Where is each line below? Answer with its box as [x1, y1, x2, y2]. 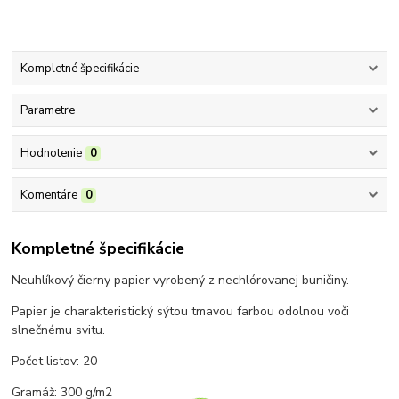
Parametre [20, 102, 75, 119]
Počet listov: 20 [12, 353, 98, 370]
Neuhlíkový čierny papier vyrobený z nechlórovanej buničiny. [12, 272, 350, 289]
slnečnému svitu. [12, 322, 106, 339]
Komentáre [20, 186, 77, 203]
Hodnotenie [20, 144, 82, 161]
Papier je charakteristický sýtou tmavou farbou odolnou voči [12, 303, 350, 321]
